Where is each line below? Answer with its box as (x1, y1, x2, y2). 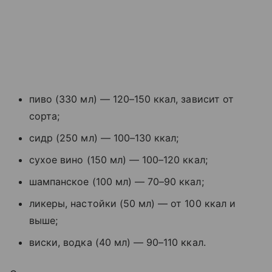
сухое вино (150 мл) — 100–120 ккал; (29, 153, 208, 166)
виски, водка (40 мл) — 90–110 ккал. (29, 236, 206, 248)
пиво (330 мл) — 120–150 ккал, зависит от (29, 92, 234, 105)
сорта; (29, 109, 60, 122)
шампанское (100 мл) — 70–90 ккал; (29, 175, 210, 188)
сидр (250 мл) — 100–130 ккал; (29, 131, 179, 144)
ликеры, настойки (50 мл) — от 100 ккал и (29, 197, 236, 209)
